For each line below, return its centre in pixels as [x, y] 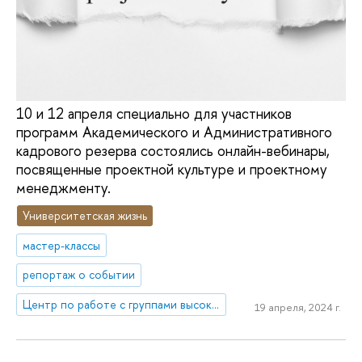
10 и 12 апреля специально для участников [154, 114]
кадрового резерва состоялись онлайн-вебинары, [173, 151]
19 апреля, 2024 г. [297, 307]
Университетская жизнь [85, 215]
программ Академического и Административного [174, 133]
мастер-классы [62, 245]
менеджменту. [63, 188]
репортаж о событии [79, 275]
